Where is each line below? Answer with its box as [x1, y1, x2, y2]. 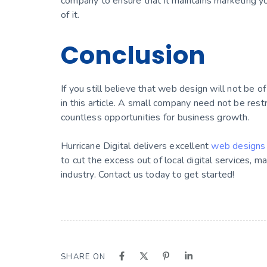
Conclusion [61, 38, 205, 72]
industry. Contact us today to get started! [61, 168, 235, 182]
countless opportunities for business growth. [61, 111, 253, 125]
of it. [61, 8, 80, 21]
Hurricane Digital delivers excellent [61, 139, 212, 153]
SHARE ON [61, 252, 106, 263]
